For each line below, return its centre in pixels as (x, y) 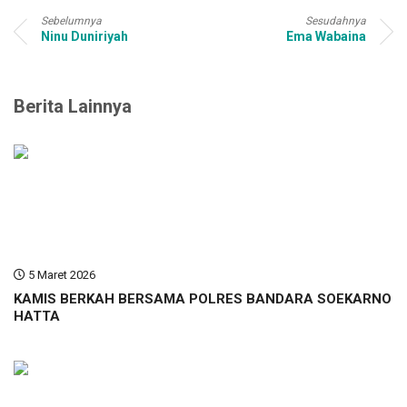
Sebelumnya (71, 21)
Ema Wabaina (326, 36)
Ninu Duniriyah (84, 36)
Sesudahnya (336, 21)
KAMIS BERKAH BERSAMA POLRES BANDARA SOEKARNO (203, 299)
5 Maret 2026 (60, 275)
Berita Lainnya (73, 106)
